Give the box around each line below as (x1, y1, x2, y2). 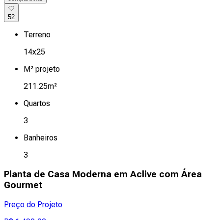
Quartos (24, 99, 50, 109)
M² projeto (24, 64, 60, 74)
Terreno (24, 30, 51, 40)
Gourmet (4, 179, 42, 191)
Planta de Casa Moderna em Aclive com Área (4, 168, 202, 180)
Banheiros (24, 133, 57, 143)
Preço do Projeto (4, 199, 62, 209)
